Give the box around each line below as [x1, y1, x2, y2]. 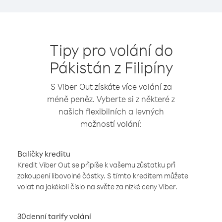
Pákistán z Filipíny [49, 57, 173, 77]
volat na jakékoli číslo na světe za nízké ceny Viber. [17, 182, 177, 191]
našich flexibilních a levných [58, 106, 164, 116]
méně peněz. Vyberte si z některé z [47, 94, 175, 104]
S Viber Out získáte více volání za [50, 81, 172, 92]
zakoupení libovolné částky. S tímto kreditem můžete [17, 171, 188, 180]
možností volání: [80, 118, 142, 129]
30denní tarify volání [17, 211, 91, 221]
